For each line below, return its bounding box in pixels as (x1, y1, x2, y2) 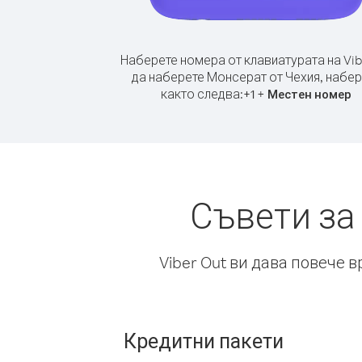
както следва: (161, 86, 243, 102)
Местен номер (267, 86, 351, 102)
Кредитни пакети (124, 327, 284, 353)
